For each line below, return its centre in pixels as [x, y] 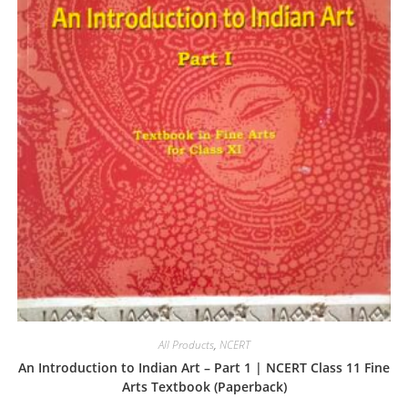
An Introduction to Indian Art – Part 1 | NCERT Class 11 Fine [204, 368]
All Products [186, 345]
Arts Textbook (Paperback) [204, 387]
